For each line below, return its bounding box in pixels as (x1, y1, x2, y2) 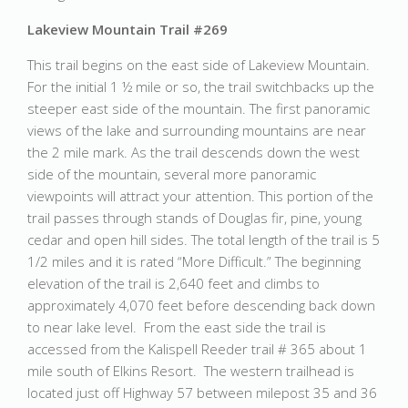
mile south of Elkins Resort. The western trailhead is (27, 362, 354, 380)
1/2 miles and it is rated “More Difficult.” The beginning (27, 252, 361, 270)
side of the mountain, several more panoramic (27, 165, 316, 183)
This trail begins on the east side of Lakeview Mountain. (27, 56, 370, 74)
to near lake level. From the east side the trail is (27, 318, 326, 336)
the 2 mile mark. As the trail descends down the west (27, 143, 360, 161)
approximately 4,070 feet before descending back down (27, 296, 375, 314)
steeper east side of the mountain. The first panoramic (27, 99, 370, 117)
